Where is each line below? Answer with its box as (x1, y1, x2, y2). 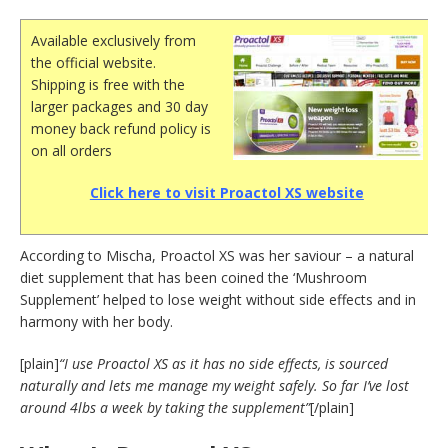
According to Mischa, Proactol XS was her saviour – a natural (20, 246, 414, 266)
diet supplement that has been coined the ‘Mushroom (20, 268, 367, 288)
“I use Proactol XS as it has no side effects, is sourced (59, 354, 388, 374)
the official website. (31, 53, 156, 73)
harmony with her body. (20, 312, 173, 332)
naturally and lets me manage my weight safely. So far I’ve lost (20, 376, 409, 396)
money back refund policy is (31, 119, 211, 139)
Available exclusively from (31, 31, 196, 51)
